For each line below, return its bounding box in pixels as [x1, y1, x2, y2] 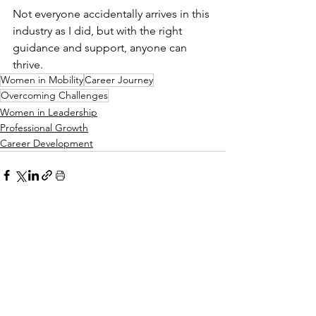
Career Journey [85, 73, 153, 87]
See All [195, 248, 226, 262]
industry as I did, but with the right [13, 24, 185, 38]
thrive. [13, 58, 43, 72]
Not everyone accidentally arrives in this [13, 7, 212, 21]
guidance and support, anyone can [13, 41, 190, 55]
